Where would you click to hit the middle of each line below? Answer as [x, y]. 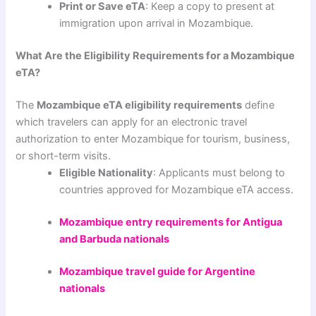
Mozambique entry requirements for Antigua [171, 222]
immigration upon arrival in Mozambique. [157, 24]
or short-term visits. [63, 156]
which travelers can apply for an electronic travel [132, 122]
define [259, 105]
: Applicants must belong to [219, 172]
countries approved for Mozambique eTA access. [177, 189]
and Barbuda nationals [115, 239]
